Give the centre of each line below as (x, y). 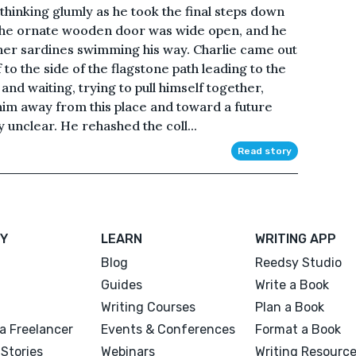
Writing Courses (149, 307)
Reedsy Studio (298, 262)
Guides (122, 284)
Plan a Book (289, 307)
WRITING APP (295, 238)
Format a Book (298, 329)
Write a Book (292, 284)
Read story (264, 151)
